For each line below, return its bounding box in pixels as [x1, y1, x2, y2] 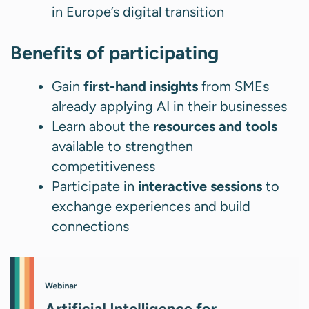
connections [52, 218, 129, 235]
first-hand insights [83, 78, 198, 95]
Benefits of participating [10, 41, 219, 65]
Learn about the [52, 118, 153, 135]
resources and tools [153, 118, 277, 135]
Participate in [52, 178, 138, 195]
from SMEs [198, 78, 269, 95]
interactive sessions [138, 178, 262, 195]
